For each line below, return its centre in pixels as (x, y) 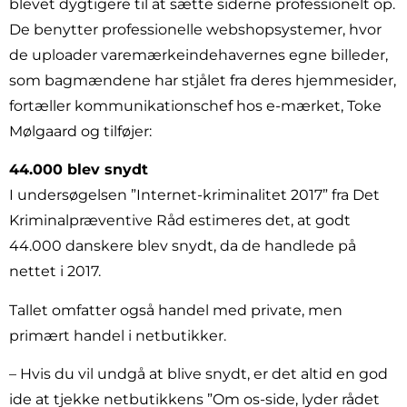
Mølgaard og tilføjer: (80, 131)
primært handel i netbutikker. (118, 335)
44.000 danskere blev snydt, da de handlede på (183, 246)
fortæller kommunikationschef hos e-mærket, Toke (195, 105)
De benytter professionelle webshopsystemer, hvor (195, 29)
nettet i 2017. (55, 272)
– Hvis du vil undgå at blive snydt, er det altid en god (199, 374)
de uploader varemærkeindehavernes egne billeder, (199, 55)
